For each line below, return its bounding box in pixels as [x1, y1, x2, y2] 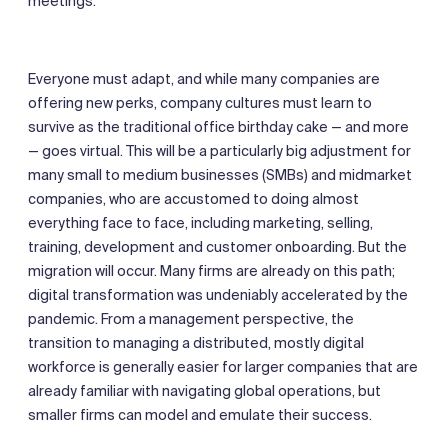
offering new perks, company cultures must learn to [28, 93, 372, 112]
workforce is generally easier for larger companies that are [28, 357, 418, 376]
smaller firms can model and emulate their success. [28, 405, 372, 424]
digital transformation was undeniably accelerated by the [28, 285, 408, 304]
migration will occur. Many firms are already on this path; [28, 261, 395, 280]
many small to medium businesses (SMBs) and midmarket [28, 165, 412, 184]
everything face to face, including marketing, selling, [28, 213, 373, 232]
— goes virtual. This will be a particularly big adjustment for [28, 141, 411, 160]
